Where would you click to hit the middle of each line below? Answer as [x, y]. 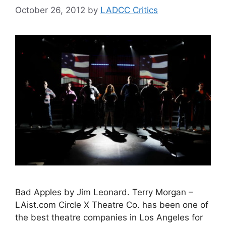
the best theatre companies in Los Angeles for [109, 218]
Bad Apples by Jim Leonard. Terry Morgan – [104, 192]
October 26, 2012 [50, 10]
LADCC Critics [129, 10]
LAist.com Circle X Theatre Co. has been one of [112, 205]
